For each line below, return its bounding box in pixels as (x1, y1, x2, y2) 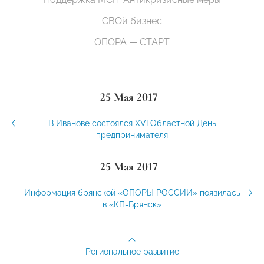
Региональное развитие (85, 247, 179, 257)
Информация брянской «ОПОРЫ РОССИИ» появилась (24, 188, 240, 198)
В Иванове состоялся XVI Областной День (48, 118, 216, 128)
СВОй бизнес (102, 15, 162, 27)
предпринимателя (96, 130, 168, 140)
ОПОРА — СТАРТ (94, 37, 170, 48)
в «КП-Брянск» (103, 200, 161, 210)
